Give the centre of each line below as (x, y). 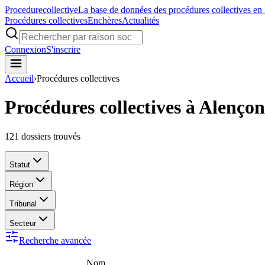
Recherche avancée (55, 240)
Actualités (140, 20)
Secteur (23, 223)
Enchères (105, 20)
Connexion (25, 49)
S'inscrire (63, 49)
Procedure (24, 10)
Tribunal (23, 203)
